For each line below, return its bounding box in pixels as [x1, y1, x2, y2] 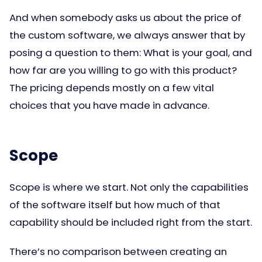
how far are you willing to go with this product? [9, 63, 237, 77]
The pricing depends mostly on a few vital [9, 81, 214, 95]
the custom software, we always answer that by [9, 28, 245, 42]
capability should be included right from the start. [9, 215, 252, 229]
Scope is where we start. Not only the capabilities [9, 180, 249, 194]
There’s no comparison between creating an [9, 244, 227, 258]
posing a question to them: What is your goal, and [9, 46, 252, 60]
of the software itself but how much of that [9, 198, 220, 212]
